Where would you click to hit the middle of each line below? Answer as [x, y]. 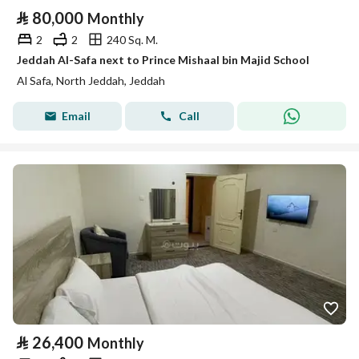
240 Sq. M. [132, 39]
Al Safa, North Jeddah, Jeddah [91, 81]
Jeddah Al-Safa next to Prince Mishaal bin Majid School [163, 60]
